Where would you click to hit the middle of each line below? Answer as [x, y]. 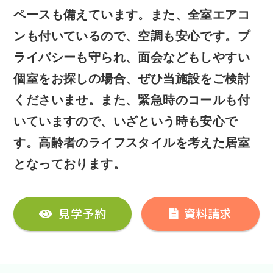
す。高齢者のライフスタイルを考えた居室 [132, 142]
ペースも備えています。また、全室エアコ [132, 14]
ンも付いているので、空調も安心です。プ [132, 36]
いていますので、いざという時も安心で [126, 121]
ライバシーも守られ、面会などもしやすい [132, 57]
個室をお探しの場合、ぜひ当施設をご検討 [132, 78]
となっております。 [70, 164]
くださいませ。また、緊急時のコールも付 [132, 100]
